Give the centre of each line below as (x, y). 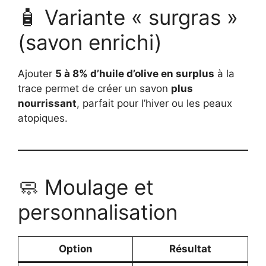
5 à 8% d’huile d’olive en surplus (135, 73)
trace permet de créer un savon (94, 88)
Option (75, 248)
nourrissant (47, 103)
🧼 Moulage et (86, 187)
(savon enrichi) (90, 42)
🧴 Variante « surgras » (128, 17)
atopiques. (43, 118)
